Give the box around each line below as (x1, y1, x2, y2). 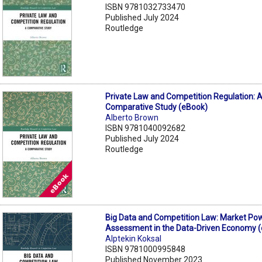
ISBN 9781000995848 (105, 244, 186, 254)
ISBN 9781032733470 (105, 2, 186, 12)
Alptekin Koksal (105, 233, 162, 243)
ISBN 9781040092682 (105, 123, 186, 133)
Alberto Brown (105, 112, 159, 122)
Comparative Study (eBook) (105, 102, 208, 112)
